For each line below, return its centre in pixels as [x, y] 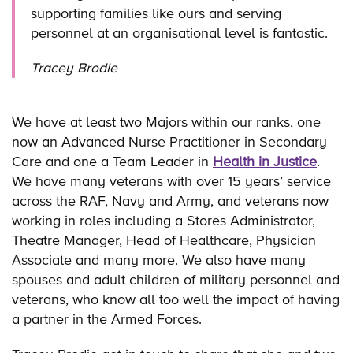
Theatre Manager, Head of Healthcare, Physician [164, 240]
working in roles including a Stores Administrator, [163, 221]
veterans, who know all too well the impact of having [176, 299]
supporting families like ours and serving [156, 13]
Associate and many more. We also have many [159, 260]
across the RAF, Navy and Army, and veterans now [170, 201]
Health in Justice [265, 162]
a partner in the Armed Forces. [107, 319]
